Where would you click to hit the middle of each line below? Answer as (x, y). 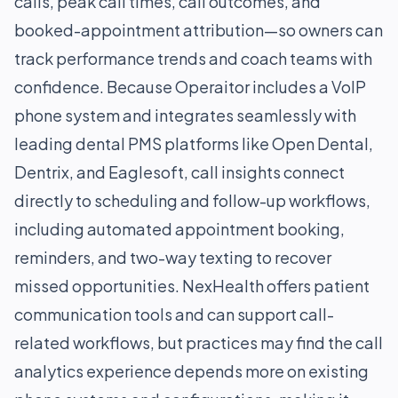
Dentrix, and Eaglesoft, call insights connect (179, 172)
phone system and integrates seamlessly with (185, 115)
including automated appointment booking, (179, 229)
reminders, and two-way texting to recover (173, 257)
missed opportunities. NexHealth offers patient (192, 286)
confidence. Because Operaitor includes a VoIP (190, 87)
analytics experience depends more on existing (191, 371)
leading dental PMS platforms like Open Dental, (194, 143)
